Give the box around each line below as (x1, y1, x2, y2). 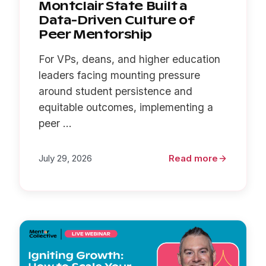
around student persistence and (39, 84, 192, 97)
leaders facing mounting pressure (39, 68, 200, 81)
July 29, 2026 (39, 152, 92, 164)
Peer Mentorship (39, 26, 153, 42)
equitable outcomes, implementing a (39, 100, 213, 113)
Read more (169, 152, 218, 164)
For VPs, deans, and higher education (39, 52, 220, 65)
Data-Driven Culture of (39, 12, 195, 28)
